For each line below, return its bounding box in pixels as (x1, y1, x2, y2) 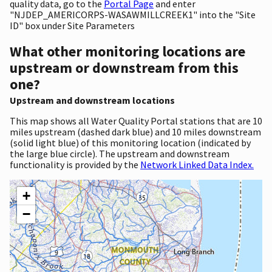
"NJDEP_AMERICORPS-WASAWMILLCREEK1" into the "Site (10, 8, 256, 21)
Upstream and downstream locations (10, 93, 175, 106)
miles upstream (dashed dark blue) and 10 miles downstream (10, 125, 261, 138)
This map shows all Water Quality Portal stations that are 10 (10, 114, 262, 127)
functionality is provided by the (10, 158, 140, 171)
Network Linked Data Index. (140, 158, 254, 171)
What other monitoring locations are (10, 41, 245, 61)
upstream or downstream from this (10, 58, 239, 77)
